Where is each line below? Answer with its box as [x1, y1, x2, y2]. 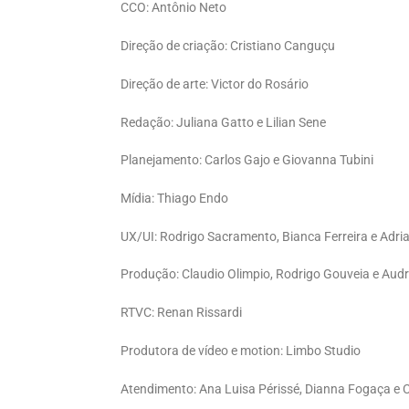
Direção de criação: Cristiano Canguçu [121, 38, 335, 55]
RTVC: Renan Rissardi [121, 305, 242, 321]
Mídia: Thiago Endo [121, 190, 228, 206]
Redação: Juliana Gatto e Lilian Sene [121, 114, 326, 131]
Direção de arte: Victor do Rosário [121, 76, 309, 92]
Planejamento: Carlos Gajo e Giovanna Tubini [121, 152, 373, 169]
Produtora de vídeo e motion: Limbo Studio [121, 342, 361, 359]
